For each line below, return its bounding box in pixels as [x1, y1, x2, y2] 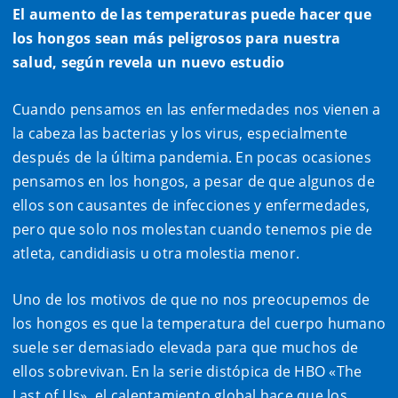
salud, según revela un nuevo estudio [12, 52, 285, 73]
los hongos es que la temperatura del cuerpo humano [12, 314, 386, 334]
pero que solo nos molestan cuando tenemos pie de [12, 219, 373, 239]
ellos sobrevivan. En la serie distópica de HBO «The [12, 362, 362, 382]
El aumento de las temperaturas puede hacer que [12, 4, 372, 25]
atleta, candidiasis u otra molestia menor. [12, 243, 300, 263]
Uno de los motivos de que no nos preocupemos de [12, 290, 370, 310]
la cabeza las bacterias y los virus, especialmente [12, 123, 347, 143]
